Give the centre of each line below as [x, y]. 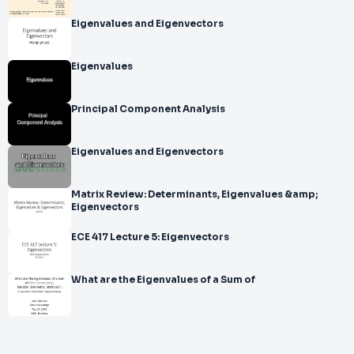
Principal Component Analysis [172, 109]
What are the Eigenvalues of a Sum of [163, 280]
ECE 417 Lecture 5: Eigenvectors [150, 237]
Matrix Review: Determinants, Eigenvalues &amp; [194, 194]
